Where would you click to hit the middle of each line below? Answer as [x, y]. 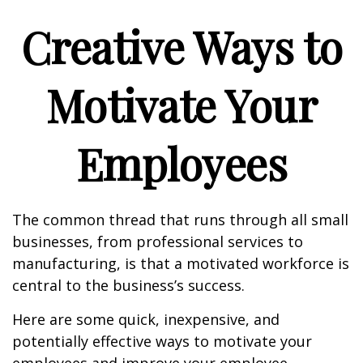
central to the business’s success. [128, 285]
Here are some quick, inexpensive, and [146, 319]
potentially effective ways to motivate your [162, 341]
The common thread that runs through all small [180, 220]
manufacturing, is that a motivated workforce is [181, 263]
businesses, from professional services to [158, 241]
